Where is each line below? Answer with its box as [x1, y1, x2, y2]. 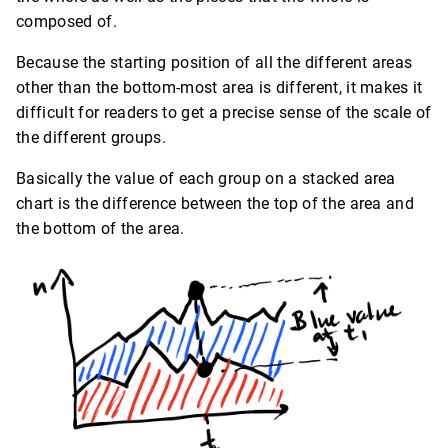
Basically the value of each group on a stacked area [16, 169, 396, 189]
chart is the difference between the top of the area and [16, 194, 415, 214]
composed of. [16, 12, 117, 32]
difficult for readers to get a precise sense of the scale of [16, 103, 432, 123]
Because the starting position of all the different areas [16, 53, 413, 73]
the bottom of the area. [16, 219, 185, 239]
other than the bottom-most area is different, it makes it [16, 78, 423, 98]
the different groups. [16, 128, 166, 148]
